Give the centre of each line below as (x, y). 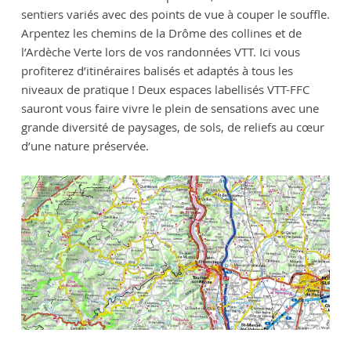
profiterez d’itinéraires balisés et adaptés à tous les (157, 70)
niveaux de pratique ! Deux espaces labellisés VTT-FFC (165, 89)
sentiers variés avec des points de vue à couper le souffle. (175, 14)
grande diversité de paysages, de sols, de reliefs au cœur (172, 127)
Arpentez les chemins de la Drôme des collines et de (161, 33)
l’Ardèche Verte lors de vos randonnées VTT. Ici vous (160, 51)
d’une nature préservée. (85, 145)
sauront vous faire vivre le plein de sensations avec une (170, 108)
